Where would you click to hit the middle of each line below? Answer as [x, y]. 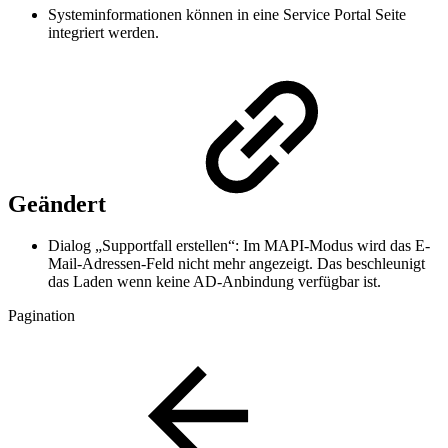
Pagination [41, 316]
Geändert [60, 203]
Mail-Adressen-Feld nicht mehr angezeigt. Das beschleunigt [236, 264]
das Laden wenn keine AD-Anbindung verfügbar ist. [214, 282]
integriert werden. [103, 32]
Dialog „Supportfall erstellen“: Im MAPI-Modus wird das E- [239, 246]
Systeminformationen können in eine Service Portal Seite [227, 14]
